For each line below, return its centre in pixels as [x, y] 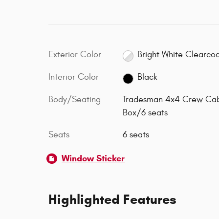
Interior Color [74, 77]
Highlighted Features [112, 200]
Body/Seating [75, 100]
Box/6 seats [145, 113]
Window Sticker [93, 159]
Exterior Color [75, 54]
